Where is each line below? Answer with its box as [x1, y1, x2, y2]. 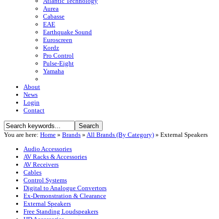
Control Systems [23, 176, 67, 184]
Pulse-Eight [43, 60, 74, 67]
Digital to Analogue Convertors [23, 184, 107, 192]
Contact [23, 107, 44, 114]
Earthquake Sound [43, 28, 92, 36]
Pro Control [43, 52, 74, 60]
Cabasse [43, 13, 65, 21]
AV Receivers [23, 161, 59, 169]
